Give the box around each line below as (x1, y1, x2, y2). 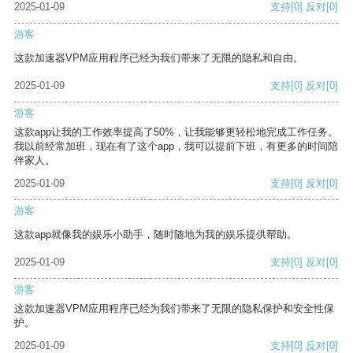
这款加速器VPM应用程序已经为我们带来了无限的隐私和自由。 (14, 52, 303, 65)
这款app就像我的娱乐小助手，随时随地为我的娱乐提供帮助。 (14, 229, 297, 241)
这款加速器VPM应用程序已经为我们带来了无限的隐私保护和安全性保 (14, 303, 334, 315)
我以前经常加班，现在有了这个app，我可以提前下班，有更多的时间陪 (14, 140, 338, 153)
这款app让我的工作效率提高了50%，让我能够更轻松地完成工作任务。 (14, 126, 338, 139)
